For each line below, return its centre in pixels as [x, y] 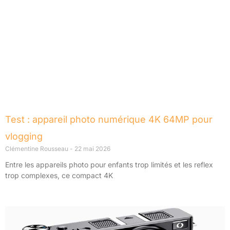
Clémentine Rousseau [37, 149]
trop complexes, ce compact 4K [59, 176]
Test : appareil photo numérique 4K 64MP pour [109, 120]
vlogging [24, 137]
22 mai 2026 [92, 149]
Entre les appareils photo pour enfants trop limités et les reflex [109, 165]
